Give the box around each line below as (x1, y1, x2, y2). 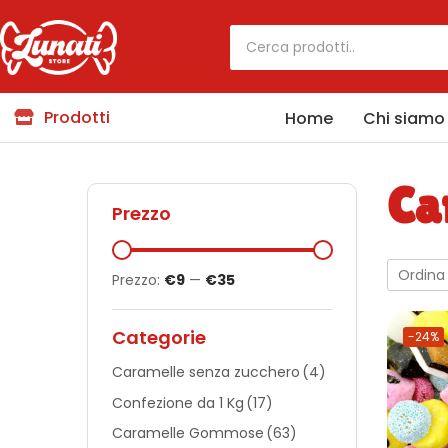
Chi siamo (363, 107, 445, 131)
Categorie (112, 325, 206, 351)
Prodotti (44, 106, 110, 130)
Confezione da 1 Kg (112, 392, 244, 413)
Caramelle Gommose (112, 423, 264, 444)
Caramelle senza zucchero (112, 361, 300, 382)
